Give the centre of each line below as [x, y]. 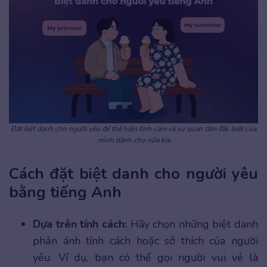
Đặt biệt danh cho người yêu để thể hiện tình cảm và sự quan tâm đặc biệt [127, 129]
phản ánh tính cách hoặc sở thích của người [145, 241]
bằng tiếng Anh [65, 193]
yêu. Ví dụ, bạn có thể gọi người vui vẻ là [145, 258]
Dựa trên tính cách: [80, 224]
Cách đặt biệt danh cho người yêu [133, 174]
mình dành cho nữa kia [133, 140]
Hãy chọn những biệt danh [192, 224]
